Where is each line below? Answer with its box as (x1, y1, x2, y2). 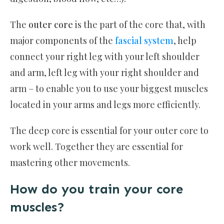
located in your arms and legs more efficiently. (10, 98, 202, 111)
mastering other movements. (10, 156, 132, 169)
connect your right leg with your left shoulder (10, 50, 199, 63)
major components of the (10, 34, 115, 47)
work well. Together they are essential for (10, 140, 183, 153)
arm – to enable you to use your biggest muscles (10, 82, 208, 95)
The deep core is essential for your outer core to (10, 124, 208, 137)
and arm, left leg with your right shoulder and (10, 66, 199, 79)
